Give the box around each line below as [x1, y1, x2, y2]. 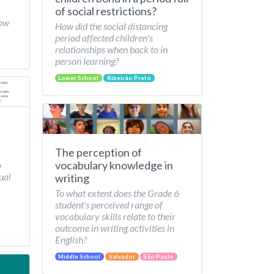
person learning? [54, 55, 119, 67]
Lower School [58, 75, 99, 81]
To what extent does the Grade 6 [54, 187, 179, 199]
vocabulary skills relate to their [54, 210, 176, 222]
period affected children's [54, 32, 153, 43]
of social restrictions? [54, 4, 157, 18]
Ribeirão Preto [106, 75, 151, 81]
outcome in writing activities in [54, 222, 174, 234]
